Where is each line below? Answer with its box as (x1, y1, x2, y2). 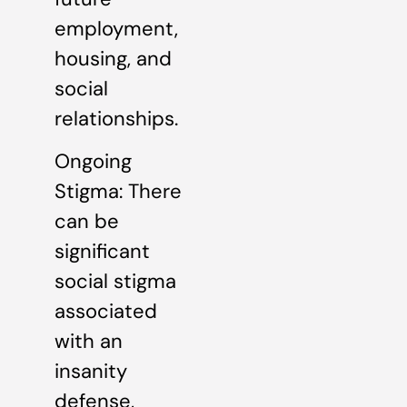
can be (55, 208, 119, 235)
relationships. (55, 105, 178, 133)
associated (55, 298, 157, 325)
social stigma (55, 268, 176, 295)
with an (55, 328, 123, 355)
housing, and (55, 45, 172, 73)
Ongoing (55, 148, 132, 175)
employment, (55, 15, 178, 43)
